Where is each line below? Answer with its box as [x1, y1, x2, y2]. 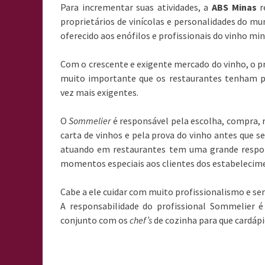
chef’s [130, 214, 152, 226]
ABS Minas [212, 1, 257, 13]
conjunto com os [60, 214, 130, 226]
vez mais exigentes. [60, 86, 138, 98]
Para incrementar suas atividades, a [60, 1, 212, 13]
